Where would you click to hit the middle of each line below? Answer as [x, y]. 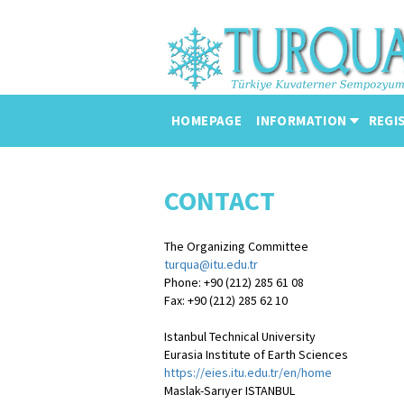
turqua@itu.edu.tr [211, 264]
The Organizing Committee [236, 246]
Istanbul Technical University [240, 336]
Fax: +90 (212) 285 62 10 [226, 300]
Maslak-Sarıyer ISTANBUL [230, 390]
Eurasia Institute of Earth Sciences [256, 354]
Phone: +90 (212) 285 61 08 [234, 282]
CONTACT [220, 200]
